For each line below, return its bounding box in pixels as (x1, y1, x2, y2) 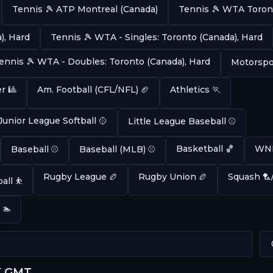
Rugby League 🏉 (43, 171, 118, 182)
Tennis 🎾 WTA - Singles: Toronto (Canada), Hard (50, 31, 263, 43)
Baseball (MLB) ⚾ (79, 143, 155, 155)
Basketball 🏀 (175, 143, 234, 154)
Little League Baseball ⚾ (127, 115, 236, 127)
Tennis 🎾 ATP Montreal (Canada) (12, 3, 158, 15)
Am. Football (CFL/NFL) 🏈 (37, 83, 149, 95)
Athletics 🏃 (169, 83, 221, 95)
